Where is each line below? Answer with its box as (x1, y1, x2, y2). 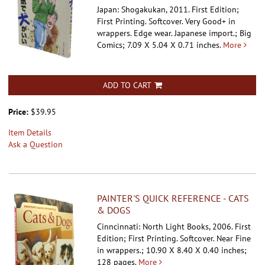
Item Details (8, 127, 51, 138)
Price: (8, 106, 31, 117)
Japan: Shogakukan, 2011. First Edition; (97, 4, 240, 15)
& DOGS (97, 203, 131, 216)
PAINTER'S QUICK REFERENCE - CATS (97, 192, 250, 204)
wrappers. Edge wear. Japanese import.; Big (97, 28, 252, 39)
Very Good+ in (185, 16, 236, 27)
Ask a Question (8, 138, 63, 150)
